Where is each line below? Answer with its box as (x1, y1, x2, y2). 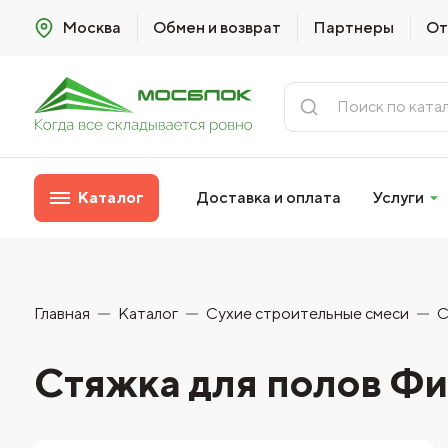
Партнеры (312, 18, 394, 37)
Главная (33, 304, 90, 323)
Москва (61, 18, 121, 37)
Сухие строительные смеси (205, 304, 409, 323)
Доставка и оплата (197, 188, 342, 207)
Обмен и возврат (152, 18, 281, 37)
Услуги (373, 188, 425, 207)
